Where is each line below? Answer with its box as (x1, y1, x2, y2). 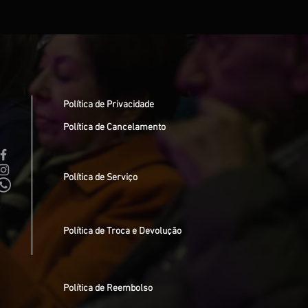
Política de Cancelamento (63, 122, 166, 133)
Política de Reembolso (63, 283, 153, 294)
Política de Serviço (63, 172, 137, 184)
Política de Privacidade (63, 99, 154, 111)
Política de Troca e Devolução (63, 225, 181, 237)
